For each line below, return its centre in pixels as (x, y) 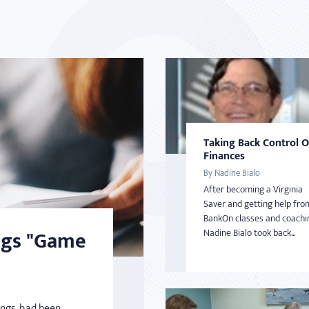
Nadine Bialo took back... (249, 232)
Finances (224, 156)
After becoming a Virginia (253, 189)
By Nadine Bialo (232, 173)
